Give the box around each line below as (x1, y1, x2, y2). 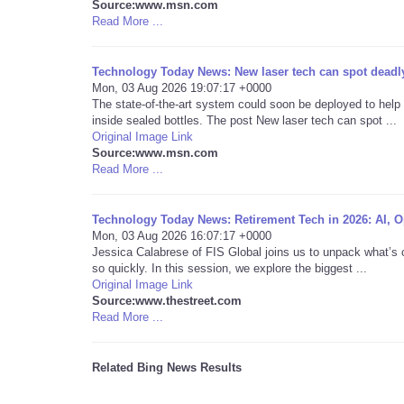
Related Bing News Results (92, 361, 242, 374)
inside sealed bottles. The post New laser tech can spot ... (92, 114, 397, 127)
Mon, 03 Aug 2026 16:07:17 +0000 (92, 229, 271, 243)
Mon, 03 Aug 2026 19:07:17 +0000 (92, 81, 271, 95)
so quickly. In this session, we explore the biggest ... (92, 262, 367, 275)
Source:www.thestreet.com (92, 294, 242, 308)
